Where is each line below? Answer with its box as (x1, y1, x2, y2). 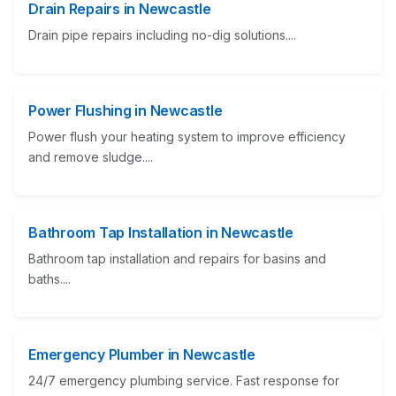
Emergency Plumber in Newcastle (28, 346, 255, 364)
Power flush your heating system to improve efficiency (28, 129, 346, 145)
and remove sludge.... (28, 149, 153, 165)
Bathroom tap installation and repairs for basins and (28, 251, 326, 267)
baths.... (28, 271, 71, 287)
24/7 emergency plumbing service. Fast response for (28, 373, 339, 389)
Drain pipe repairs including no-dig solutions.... (28, 27, 296, 43)
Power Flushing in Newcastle (28, 102, 223, 120)
